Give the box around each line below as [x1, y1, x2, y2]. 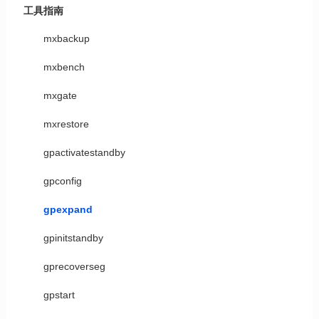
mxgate [43, 90, 77, 101]
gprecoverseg [43, 261, 105, 272]
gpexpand [43, 204, 93, 215]
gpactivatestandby [43, 147, 125, 158]
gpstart [43, 289, 75, 300]
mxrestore [43, 118, 89, 130]
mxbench [43, 61, 85, 73]
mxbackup [43, 33, 90, 44]
